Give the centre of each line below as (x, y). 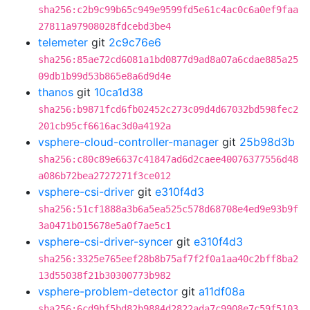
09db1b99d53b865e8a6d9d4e (104, 76)
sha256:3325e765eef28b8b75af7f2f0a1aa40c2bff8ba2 (168, 259)
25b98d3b (267, 142)
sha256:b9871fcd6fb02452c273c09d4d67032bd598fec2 (168, 109)
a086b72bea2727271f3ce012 (104, 176)
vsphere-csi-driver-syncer (106, 241)
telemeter (63, 42)
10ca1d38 (119, 92)
